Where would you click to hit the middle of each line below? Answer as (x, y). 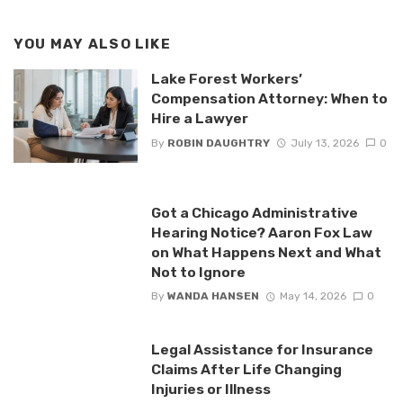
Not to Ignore (198, 272)
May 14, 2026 (313, 296)
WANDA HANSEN (213, 296)
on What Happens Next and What (266, 252)
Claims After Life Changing (246, 369)
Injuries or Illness (210, 389)
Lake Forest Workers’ (226, 79)
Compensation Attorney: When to (269, 99)
